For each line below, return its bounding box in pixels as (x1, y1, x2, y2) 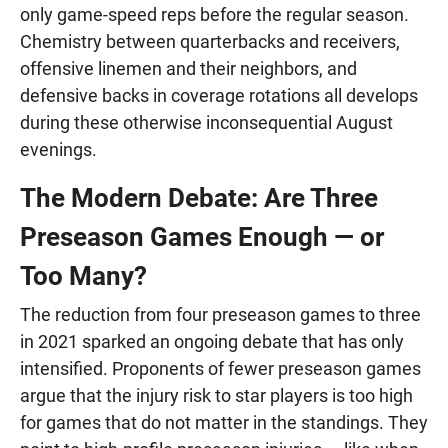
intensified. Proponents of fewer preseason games (20, 358, 421, 380)
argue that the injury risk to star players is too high (20, 385, 413, 407)
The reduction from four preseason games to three (20, 304, 421, 326)
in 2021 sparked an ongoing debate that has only (20, 331, 404, 353)
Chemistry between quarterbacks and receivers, (20, 31, 400, 53)
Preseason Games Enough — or (20, 222, 384, 253)
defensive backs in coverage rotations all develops (20, 85, 418, 107)
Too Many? (20, 261, 147, 292)
